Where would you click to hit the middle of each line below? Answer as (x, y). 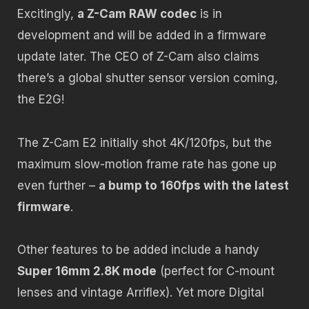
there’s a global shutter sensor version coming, (148, 78)
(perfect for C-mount (216, 271)
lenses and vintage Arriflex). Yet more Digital (141, 293)
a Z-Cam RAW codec (137, 14)
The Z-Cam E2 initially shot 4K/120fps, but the (144, 142)
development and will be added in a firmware (142, 36)
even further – (58, 185)
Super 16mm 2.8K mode (87, 271)
